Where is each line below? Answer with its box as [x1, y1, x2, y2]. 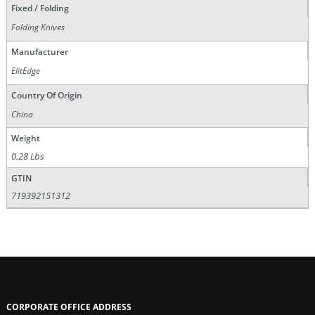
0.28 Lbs [11, 149, 45, 162]
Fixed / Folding [11, 2, 69, 14]
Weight [11, 132, 40, 145]
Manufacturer [11, 45, 68, 58]
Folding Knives [11, 21, 65, 34]
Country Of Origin [11, 89, 82, 101]
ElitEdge [11, 65, 41, 77]
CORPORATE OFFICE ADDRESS [6, 301, 131, 314]
